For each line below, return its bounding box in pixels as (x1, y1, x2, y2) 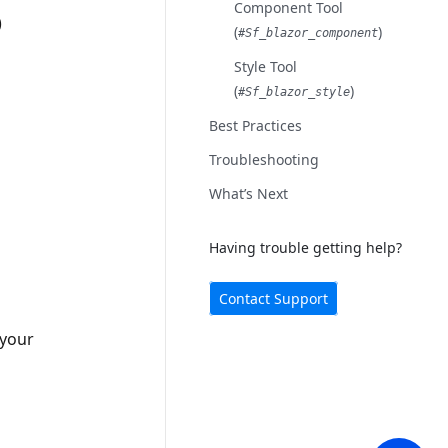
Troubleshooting (209, 150, 320, 169)
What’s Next (209, 184, 289, 203)
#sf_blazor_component (238, 26, 379, 40)
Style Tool (234, 57, 298, 76)
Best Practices (209, 116, 303, 135)
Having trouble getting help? (209, 238, 403, 257)
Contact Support (219, 289, 329, 308)
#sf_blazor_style (238, 85, 351, 99)
